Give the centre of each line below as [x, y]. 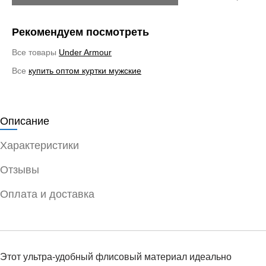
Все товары [35, 52]
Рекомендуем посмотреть [80, 32]
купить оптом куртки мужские [85, 70]
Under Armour [85, 52]
